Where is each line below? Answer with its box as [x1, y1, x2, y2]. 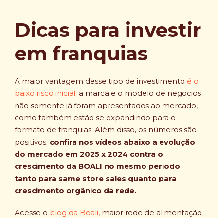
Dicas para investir [15, 18, 201, 42]
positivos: [15, 137, 50, 147]
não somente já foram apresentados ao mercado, [15, 101, 198, 110]
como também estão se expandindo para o [15, 113, 176, 123]
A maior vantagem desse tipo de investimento [15, 76, 187, 86]
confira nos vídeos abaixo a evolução [50, 137, 195, 147]
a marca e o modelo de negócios [77, 89, 201, 98]
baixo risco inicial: [15, 89, 77, 98]
